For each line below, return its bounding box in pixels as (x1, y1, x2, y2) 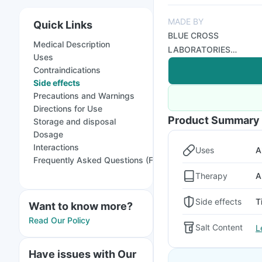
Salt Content (195, 222, 243, 232)
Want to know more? (29, 200, 133, 212)
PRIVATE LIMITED (168, 58, 236, 68)
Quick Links (33, 19, 92, 31)
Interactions (33, 142, 79, 152)
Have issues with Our (29, 248, 136, 260)
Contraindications (33, 65, 101, 75)
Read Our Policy (29, 215, 90, 225)
